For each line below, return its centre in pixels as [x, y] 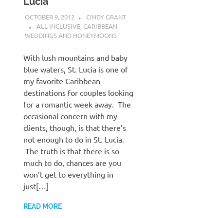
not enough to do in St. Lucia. [74, 139]
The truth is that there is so [71, 151]
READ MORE [43, 207]
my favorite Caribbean [62, 81]
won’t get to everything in [68, 174]
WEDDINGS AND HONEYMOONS [71, 36]
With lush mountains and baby [75, 58]
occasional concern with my [70, 116]
